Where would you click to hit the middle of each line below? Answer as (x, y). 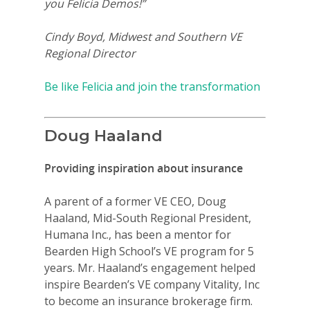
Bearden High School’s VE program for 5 (149, 252)
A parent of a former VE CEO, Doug (135, 202)
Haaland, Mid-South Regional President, (148, 218)
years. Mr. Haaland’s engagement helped (150, 268)
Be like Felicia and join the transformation (152, 87)
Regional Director (90, 54)
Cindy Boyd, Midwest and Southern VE (143, 37)
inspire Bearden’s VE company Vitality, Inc (152, 285)
